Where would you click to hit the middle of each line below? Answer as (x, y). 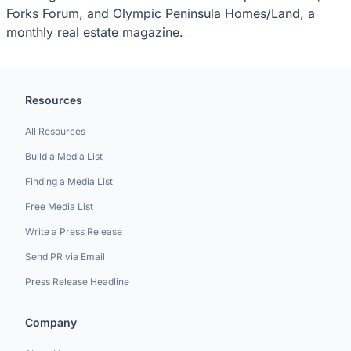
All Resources (55, 131)
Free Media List (59, 206)
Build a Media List (64, 156)
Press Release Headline (77, 282)
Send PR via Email (65, 257)
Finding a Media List (69, 181)
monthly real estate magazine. (95, 32)
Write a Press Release (74, 232)
